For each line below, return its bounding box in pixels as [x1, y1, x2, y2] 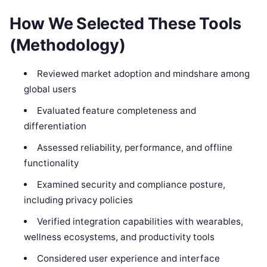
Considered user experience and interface [36, 252, 220, 264]
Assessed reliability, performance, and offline [36, 141, 232, 153]
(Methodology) [10, 35, 126, 55]
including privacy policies [24, 194, 133, 206]
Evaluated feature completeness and [36, 104, 196, 116]
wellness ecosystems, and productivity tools [24, 231, 215, 243]
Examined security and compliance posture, [36, 178, 225, 190]
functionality [24, 157, 79, 169]
